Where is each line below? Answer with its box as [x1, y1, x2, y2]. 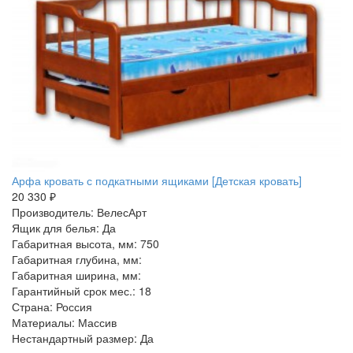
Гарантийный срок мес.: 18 [12, 282, 151, 299]
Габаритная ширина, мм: [12, 266, 141, 283]
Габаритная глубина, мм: [12, 251, 142, 267]
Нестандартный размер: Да [12, 329, 154, 346]
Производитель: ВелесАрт [12, 203, 147, 220]
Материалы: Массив [12, 314, 117, 330]
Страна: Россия [12, 298, 92, 314]
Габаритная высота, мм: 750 [12, 235, 159, 251]
